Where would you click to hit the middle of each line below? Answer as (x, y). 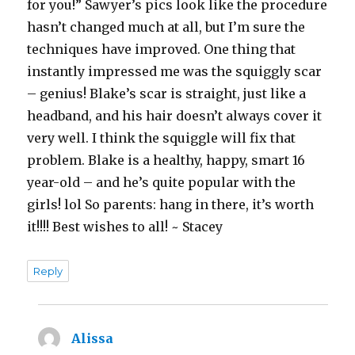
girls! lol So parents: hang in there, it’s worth (171, 205)
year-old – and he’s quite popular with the (162, 183)
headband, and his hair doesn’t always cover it (175, 116)
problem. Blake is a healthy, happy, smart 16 (166, 160)
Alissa (93, 339)
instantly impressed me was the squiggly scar (175, 72)
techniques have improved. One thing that (162, 50)
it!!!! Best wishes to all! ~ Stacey (125, 227)
